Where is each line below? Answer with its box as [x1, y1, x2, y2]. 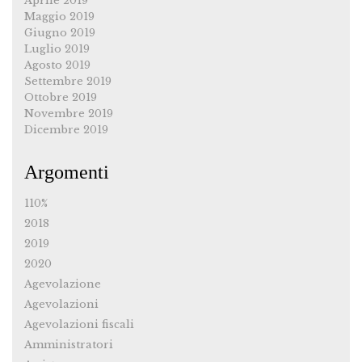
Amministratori [24, 338, 113, 352]
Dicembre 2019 [24, 123, 108, 137]
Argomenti [24, 162, 109, 183]
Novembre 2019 [24, 107, 113, 121]
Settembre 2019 [24, 74, 112, 89]
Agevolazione [24, 277, 101, 292]
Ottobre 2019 [24, 90, 97, 105]
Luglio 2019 [24, 42, 90, 57]
